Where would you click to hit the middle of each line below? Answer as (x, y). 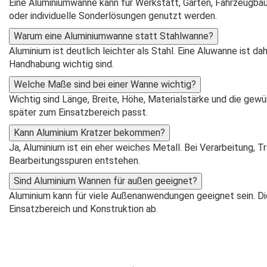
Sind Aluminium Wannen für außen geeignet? (105, 181)
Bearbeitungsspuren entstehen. (74, 160)
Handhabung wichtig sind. (61, 64)
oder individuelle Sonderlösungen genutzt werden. (113, 15)
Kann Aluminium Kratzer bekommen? (89, 132)
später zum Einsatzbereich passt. (78, 112)
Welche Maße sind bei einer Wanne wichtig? (105, 84)
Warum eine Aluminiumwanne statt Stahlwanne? (114, 36)
